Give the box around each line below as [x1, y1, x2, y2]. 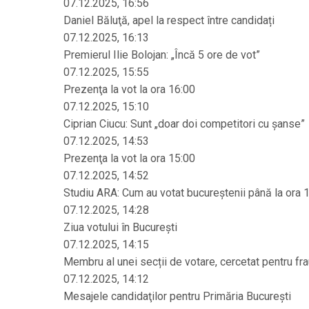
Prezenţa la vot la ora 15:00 [63, 152, 195, 165]
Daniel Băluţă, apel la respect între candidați [63, 14, 275, 27]
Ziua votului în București [63, 221, 177, 234]
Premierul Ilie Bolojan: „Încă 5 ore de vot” [63, 48, 260, 61]
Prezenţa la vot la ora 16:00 [63, 83, 195, 96]
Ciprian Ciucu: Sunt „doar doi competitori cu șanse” [63, 117, 305, 130]
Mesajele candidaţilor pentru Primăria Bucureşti [63, 290, 291, 303]
